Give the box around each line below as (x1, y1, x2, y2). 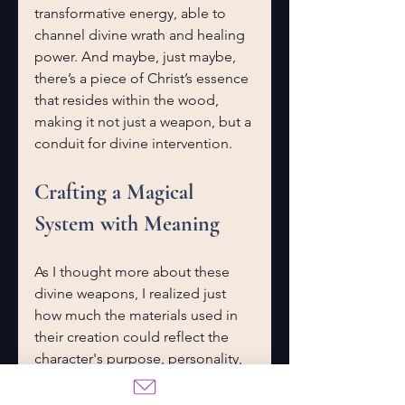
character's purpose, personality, (34, 350, 246, 367)
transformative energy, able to (34, 5, 230, 22)
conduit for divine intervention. (34, 135, 232, 152)
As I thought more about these (34, 263, 233, 280)
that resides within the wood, (34, 91, 222, 108)
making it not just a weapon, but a (34, 113, 255, 130)
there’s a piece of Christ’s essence (34, 70, 252, 87)
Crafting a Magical (34, 179, 199, 205)
